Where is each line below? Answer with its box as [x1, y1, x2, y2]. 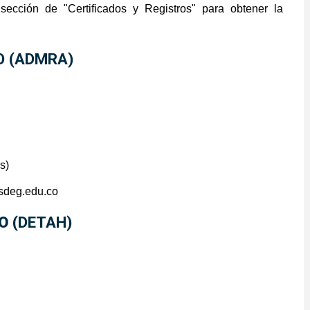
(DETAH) [12, 213, 72, 232]
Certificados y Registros [68, 3, 192, 15]
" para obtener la [192, 3, 283, 15]
